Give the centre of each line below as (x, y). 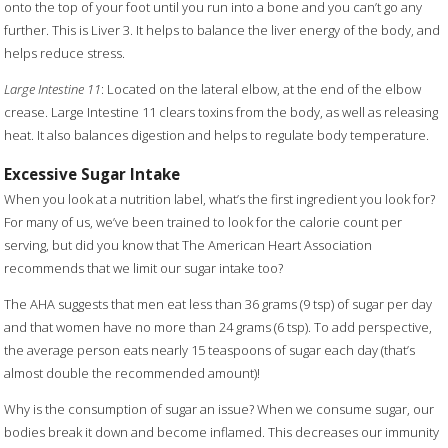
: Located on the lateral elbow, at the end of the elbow (261, 89)
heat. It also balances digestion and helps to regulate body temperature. (217, 135)
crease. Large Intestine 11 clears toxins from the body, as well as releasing (221, 112)
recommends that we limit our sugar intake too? (144, 268)
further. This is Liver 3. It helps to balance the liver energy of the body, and (222, 30)
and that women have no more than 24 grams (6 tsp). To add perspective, (218, 327)
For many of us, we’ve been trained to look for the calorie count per (203, 222)
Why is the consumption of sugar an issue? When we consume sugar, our (219, 409)
